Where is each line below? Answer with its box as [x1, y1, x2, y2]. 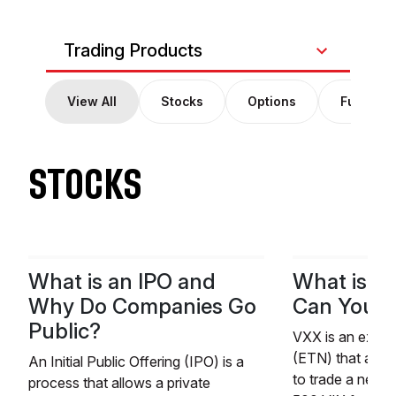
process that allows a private [28, 374, 210, 392]
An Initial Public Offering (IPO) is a [28, 353, 244, 371]
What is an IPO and [28, 269, 216, 295]
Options [247, 95, 297, 110]
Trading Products [64, 40, 202, 62]
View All [67, 95, 118, 110]
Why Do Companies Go [28, 293, 256, 320]
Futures [340, 95, 389, 110]
